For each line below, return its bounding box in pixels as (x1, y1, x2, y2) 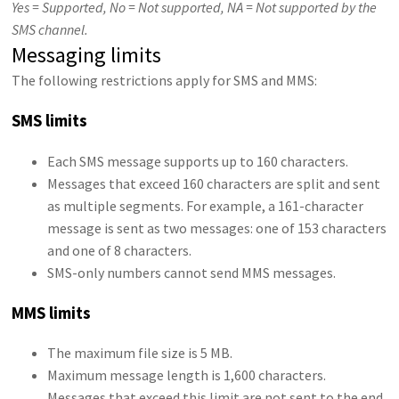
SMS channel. (12, 20, 89, 39)
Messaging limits (12, 41, 162, 69)
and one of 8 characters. (47, 240, 192, 259)
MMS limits (12, 302, 92, 323)
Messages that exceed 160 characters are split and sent (47, 174, 381, 192)
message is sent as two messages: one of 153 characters (47, 218, 387, 237)
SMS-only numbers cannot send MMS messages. (47, 263, 337, 281)
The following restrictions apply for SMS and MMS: (12, 71, 318, 90)
